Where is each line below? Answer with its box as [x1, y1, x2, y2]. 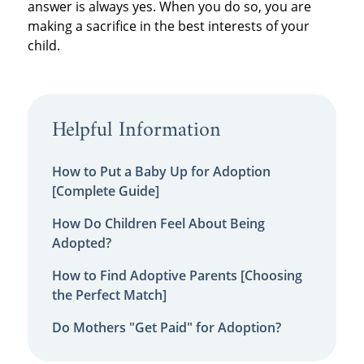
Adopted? [51, 234, 111, 253]
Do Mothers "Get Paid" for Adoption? [51, 318, 281, 337]
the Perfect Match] [51, 286, 167, 305]
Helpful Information [51, 111, 221, 149]
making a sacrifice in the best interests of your [27, 16, 310, 35]
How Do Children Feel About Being [51, 214, 265, 233]
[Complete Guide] [51, 182, 159, 201]
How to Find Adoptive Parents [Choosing [51, 266, 302, 285]
